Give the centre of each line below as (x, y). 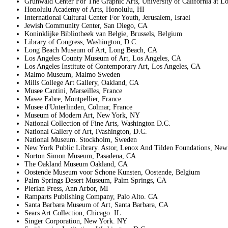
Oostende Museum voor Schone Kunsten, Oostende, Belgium (112, 172)
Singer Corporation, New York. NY (76, 221)
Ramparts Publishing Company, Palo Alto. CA (91, 197)
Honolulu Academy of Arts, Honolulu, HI (84, 9)
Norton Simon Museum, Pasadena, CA (80, 156)
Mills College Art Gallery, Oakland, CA (82, 83)
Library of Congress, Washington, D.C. (81, 42)
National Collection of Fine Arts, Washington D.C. (97, 123)
